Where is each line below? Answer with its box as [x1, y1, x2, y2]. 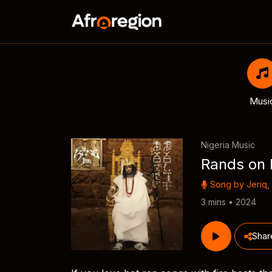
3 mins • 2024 [200, 197, 256, 207]
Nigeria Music [200, 140, 255, 150]
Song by [207, 179, 246, 189]
